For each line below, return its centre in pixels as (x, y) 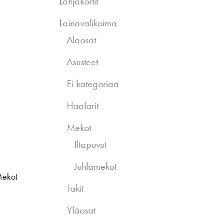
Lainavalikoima (88, 23)
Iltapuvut (91, 144)
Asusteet (83, 62)
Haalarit (83, 106)
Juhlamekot (96, 166)
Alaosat (82, 40)
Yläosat (81, 210)
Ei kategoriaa (93, 84)
